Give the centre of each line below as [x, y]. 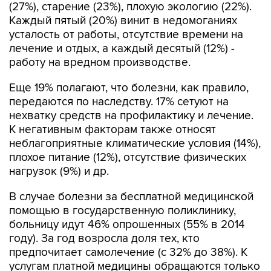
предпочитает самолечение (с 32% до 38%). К [128, 253]
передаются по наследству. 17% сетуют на [119, 102]
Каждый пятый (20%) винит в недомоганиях [123, 21]
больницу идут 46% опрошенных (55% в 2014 [127, 225]
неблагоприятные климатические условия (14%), [135, 144]
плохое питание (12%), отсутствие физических [128, 158]
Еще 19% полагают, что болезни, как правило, [129, 88]
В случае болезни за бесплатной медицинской [131, 197]
